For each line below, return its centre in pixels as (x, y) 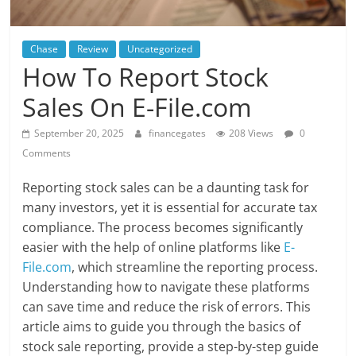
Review (93, 48)
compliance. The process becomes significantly (163, 227)
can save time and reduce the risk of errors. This (167, 306)
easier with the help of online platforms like (153, 247)
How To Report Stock (146, 76)
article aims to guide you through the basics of (162, 326)
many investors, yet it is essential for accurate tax (170, 207)
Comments (47, 153)
